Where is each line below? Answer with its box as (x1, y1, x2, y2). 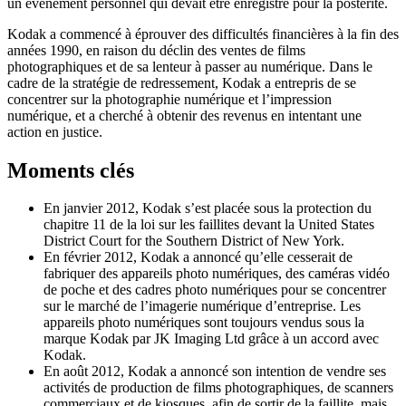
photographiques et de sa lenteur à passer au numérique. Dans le (7, 58, 372, 74)
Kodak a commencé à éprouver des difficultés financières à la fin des (7, 25, 399, 42)
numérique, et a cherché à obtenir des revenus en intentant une (7, 107, 362, 123)
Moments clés (7, 158, 134, 182)
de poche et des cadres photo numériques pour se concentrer (43, 282, 386, 298)
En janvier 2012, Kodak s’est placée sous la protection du (43, 200, 372, 217)
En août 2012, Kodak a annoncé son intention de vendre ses (43, 363, 386, 380)
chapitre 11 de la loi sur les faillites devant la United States (43, 217, 374, 233)
